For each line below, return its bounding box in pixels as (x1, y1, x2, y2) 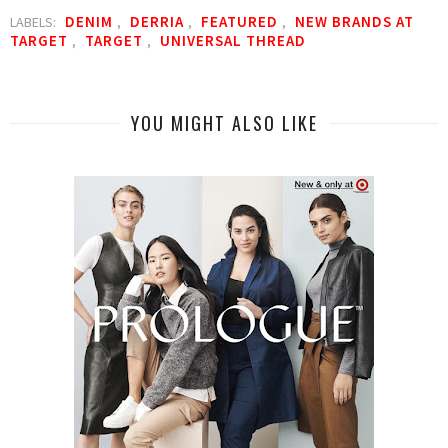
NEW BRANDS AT (295, 12, 414, 32)
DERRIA (130, 12, 188, 32)
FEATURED (201, 12, 282, 32)
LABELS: (10, 13, 59, 32)
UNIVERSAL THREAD (160, 31, 306, 51)
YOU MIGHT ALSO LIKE (130, 110, 318, 137)
